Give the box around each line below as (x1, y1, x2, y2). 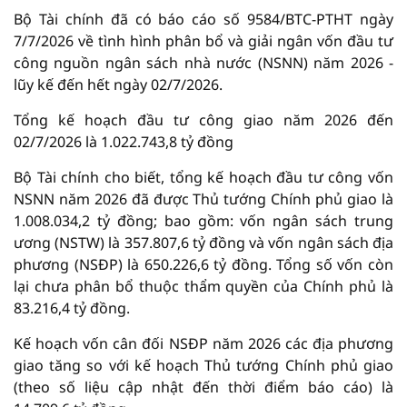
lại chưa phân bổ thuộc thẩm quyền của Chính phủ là (14, 276, 393, 296)
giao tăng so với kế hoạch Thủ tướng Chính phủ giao (14, 355, 393, 375)
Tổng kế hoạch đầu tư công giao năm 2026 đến (14, 110, 393, 130)
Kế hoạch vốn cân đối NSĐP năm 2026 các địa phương (14, 333, 393, 353)
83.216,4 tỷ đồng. (14, 298, 130, 318)
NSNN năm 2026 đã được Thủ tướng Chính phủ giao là (14, 189, 393, 209)
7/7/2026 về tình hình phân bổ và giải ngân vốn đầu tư (14, 31, 393, 51)
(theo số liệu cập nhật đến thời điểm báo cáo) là (14, 377, 393, 397)
